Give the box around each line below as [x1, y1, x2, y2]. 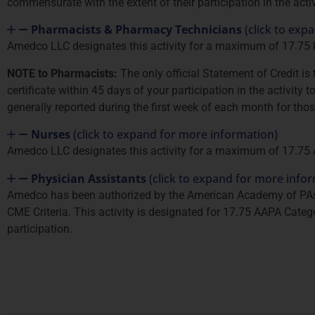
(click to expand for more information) [73, 127, 278, 143]
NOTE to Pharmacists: [7, 66, 117, 80]
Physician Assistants [31, 170, 149, 186]
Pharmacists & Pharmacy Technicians [31, 22, 245, 38]
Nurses [31, 127, 73, 143]
